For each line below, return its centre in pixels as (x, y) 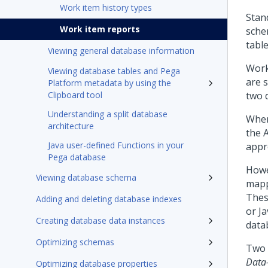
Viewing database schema (86, 177)
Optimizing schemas (75, 242)
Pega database (77, 157)
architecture (71, 126)
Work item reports (100, 29)
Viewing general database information (121, 51)
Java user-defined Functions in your (116, 145)
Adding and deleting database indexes (109, 199)
